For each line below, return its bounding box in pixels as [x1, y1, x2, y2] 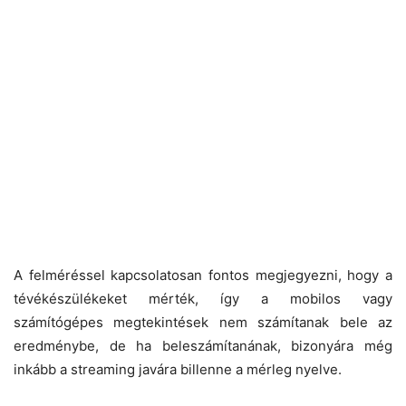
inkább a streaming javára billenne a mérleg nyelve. [14, 360, 342, 378]
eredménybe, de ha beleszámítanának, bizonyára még [14, 336, 392, 354]
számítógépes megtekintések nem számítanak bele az [14, 313, 392, 331]
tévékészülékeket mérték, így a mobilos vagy [14, 289, 392, 307]
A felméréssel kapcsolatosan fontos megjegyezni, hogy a [14, 266, 392, 284]
